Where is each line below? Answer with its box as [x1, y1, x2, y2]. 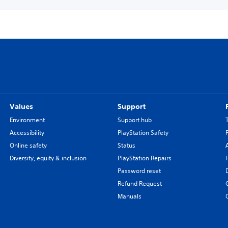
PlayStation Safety [117, 128, 168, 137]
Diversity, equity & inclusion [9, 153, 87, 162]
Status [117, 140, 135, 150]
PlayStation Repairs [117, 153, 172, 162]
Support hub [117, 115, 152, 124]
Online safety [9, 140, 47, 150]
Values [9, 101, 33, 111]
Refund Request [117, 179, 162, 188]
